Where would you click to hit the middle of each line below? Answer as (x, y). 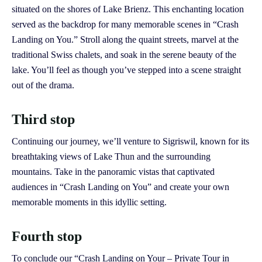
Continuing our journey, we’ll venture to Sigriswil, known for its (130, 142)
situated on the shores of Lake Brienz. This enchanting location (128, 9)
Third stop (43, 119)
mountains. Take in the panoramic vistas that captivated (113, 172)
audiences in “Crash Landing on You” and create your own (120, 187)
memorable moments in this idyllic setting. (89, 202)
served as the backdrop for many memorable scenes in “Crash (125, 25)
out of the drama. (43, 85)
